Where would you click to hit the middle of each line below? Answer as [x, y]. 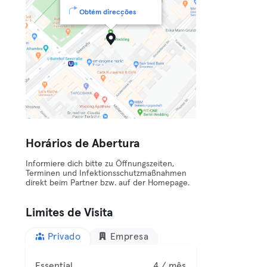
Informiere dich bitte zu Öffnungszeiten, [100, 164]
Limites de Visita [70, 213]
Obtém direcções [108, 13]
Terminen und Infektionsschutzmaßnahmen [106, 173]
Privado [64, 237]
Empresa [129, 237]
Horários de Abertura [83, 144]
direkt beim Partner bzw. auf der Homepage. [108, 183]
